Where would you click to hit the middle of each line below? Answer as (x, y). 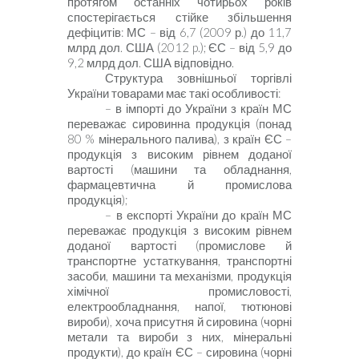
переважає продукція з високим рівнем (179, 230)
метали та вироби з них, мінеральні (179, 337)
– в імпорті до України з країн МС (198, 108)
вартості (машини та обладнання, (179, 169)
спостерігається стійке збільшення (179, 17)
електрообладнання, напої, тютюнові (179, 306)
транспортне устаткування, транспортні (179, 260)
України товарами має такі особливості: (174, 93)
